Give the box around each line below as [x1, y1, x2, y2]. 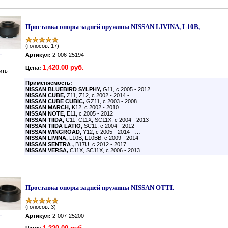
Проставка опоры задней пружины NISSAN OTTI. [25, 184, 174, 191]
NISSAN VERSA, [25, 147, 70, 153]
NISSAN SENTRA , [25, 141, 75, 147]
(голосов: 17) [25, 43, 59, 49]
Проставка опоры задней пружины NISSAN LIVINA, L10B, [25, 23, 200, 31]
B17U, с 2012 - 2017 [75, 141, 126, 147]
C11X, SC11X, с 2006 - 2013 [70, 147, 140, 153]
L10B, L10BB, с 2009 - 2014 [69, 135, 138, 141]
